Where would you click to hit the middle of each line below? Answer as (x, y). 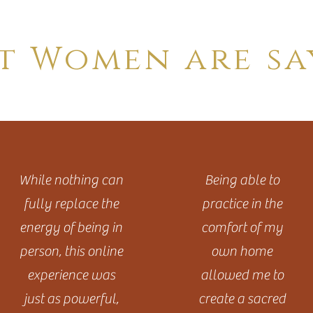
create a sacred (242, 299)
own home (242, 251)
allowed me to (242, 275)
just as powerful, (71, 299)
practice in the (242, 204)
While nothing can (71, 180)
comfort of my (242, 227)
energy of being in (71, 227)
